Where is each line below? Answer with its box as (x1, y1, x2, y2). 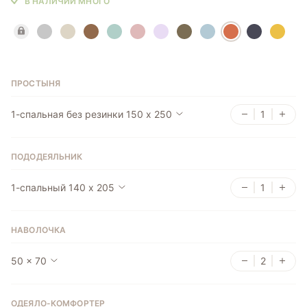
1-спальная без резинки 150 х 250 (11, 108, 173, 120)
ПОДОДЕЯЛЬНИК (11, 151, 83, 162)
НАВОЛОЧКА (11, 224, 66, 235)
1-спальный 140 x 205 (11, 181, 115, 193)
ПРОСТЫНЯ (11, 77, 61, 88)
